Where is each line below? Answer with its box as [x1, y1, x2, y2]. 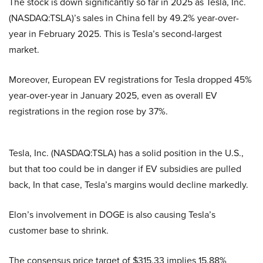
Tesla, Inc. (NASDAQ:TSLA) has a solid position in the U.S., [9, 146, 244, 160]
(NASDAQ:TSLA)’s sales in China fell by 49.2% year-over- [9, 11, 239, 25]
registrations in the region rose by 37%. [9, 104, 168, 118]
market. [9, 43, 39, 56]
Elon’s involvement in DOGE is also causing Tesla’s [9, 208, 215, 221]
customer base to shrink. [9, 224, 109, 237]
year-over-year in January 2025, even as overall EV [9, 89, 217, 102]
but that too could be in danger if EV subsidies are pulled [9, 162, 241, 176]
